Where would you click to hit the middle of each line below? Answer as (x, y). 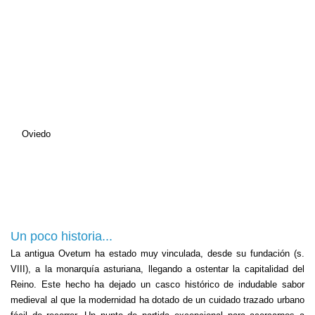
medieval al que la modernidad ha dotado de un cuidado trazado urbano (157, 300)
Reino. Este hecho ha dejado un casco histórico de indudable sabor (157, 284)
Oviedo (36, 134)
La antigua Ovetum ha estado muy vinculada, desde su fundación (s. (157, 253)
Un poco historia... (62, 236)
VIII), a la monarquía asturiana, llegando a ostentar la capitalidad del (157, 269)
